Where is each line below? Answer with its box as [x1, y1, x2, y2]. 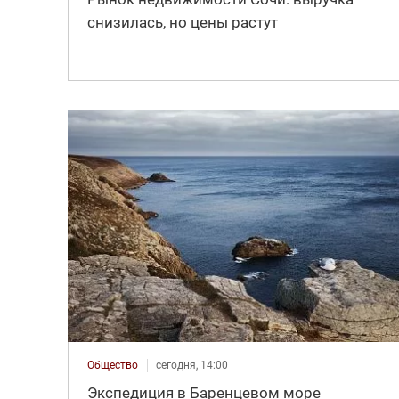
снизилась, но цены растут [86, 12, 278, 31]
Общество [86, 358, 138, 371]
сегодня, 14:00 [155, 358, 228, 371]
